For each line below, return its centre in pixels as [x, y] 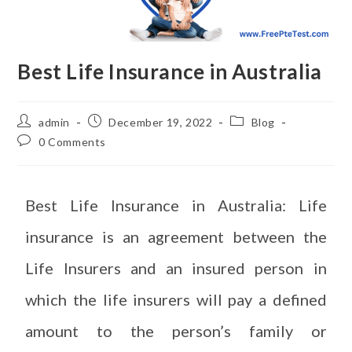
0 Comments [73, 141]
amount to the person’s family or [176, 330]
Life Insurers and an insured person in [176, 268]
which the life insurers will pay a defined [176, 299]
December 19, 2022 [161, 122]
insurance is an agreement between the [176, 236]
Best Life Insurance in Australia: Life [176, 205]
